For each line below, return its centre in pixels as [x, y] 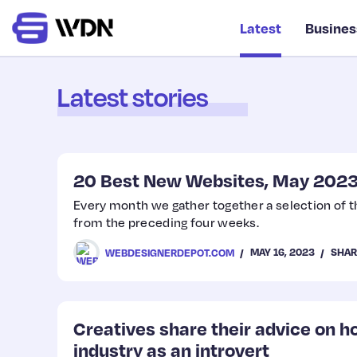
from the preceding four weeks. [166, 222]
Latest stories [133, 97]
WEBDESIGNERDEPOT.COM [170, 252]
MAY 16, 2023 [282, 252]
